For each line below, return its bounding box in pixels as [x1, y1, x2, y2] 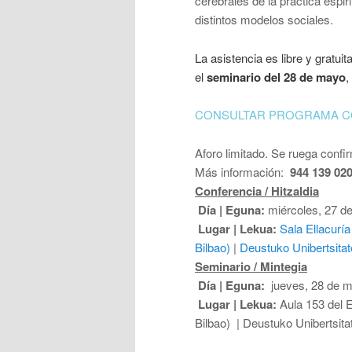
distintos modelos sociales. [195, 11, 336, 28]
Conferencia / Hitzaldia [195, 181, 319, 200]
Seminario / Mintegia [195, 257, 307, 275]
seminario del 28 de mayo [207, 68, 346, 86]
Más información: [195, 163, 287, 180]
